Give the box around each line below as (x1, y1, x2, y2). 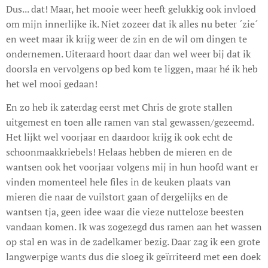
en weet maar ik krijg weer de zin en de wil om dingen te (6, 32, 247, 45)
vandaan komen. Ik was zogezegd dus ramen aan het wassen (6, 220, 262, 233)
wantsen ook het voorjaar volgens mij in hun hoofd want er (6, 160, 258, 173)
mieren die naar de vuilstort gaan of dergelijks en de (6, 190, 228, 203)
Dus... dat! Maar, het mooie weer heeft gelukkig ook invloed (6, 2, 256, 16)
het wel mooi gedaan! (6, 77, 98, 90)
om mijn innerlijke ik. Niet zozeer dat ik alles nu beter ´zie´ (6, 17, 258, 31)
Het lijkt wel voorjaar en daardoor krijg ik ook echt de (6, 130, 233, 144)
